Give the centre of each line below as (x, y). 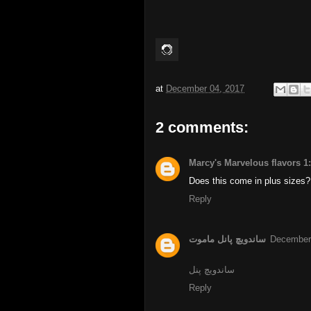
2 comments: (202, 127)
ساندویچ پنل (212, 270)
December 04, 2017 (205, 89)
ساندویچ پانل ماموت (227, 239)
